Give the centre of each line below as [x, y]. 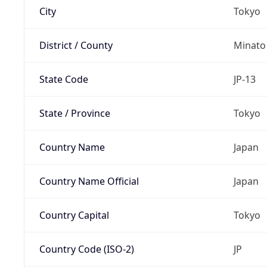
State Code [63, 79]
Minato [249, 45]
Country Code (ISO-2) [86, 249]
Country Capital [74, 215]
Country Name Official [89, 181]
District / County [76, 45]
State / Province [74, 113]
